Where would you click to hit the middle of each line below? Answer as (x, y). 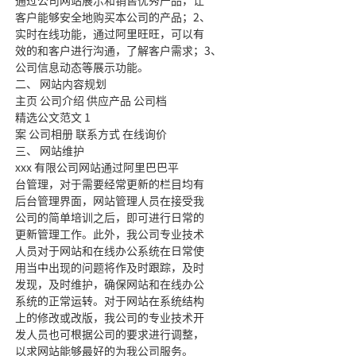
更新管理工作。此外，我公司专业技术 (109, 234)
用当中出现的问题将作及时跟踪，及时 (109, 267)
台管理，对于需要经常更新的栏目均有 (109, 184)
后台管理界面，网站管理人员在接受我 (109, 200)
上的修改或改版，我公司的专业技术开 (109, 317)
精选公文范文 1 (52, 117)
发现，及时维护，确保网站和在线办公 (109, 284)
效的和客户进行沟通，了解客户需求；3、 (118, 50)
